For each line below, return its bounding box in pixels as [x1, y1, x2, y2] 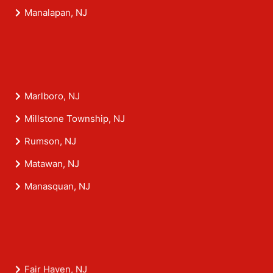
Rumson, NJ [24, 135, 76, 147]
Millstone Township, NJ [24, 113, 125, 125]
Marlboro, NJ [24, 90, 80, 102]
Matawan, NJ [24, 158, 79, 170]
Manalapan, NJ [24, 7, 87, 19]
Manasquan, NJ [24, 180, 90, 193]
